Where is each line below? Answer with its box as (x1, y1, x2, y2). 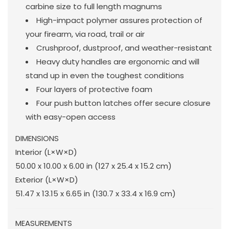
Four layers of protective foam (36, 83, 152, 95)
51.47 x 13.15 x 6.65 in (15, 188, 90, 199)
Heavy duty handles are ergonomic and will (36, 56, 199, 67)
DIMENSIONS (15, 132, 59, 144)
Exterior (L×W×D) (15, 174, 78, 185)
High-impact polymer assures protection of (36, 14, 202, 26)
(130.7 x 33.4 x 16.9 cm (92, 188, 172, 199)
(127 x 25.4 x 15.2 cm (95, 160, 168, 171)
